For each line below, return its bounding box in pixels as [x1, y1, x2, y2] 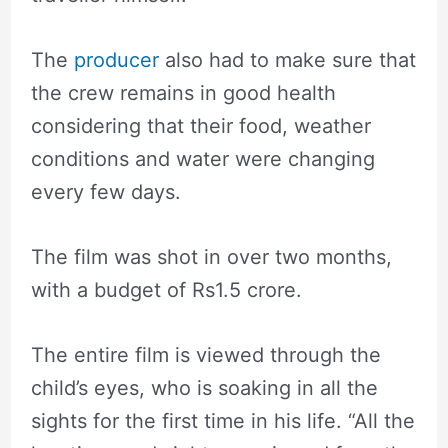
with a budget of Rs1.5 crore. [30, 278, 302, 303]
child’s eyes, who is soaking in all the [30, 376, 378, 401]
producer [73, 48, 159, 73]
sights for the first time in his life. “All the [30, 409, 415, 434]
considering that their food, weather [30, 114, 371, 139]
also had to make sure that [158, 48, 416, 73]
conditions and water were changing [30, 147, 375, 172]
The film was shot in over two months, [30, 245, 392, 270]
